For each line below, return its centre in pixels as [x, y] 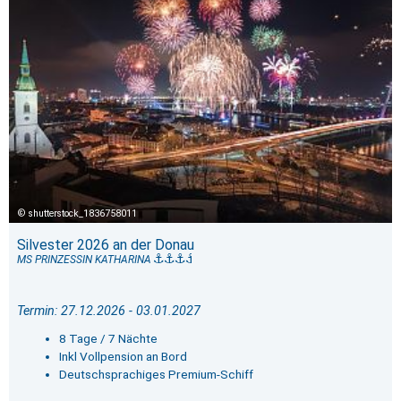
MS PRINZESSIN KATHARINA [85, 260]
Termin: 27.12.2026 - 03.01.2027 [108, 311]
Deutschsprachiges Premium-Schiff [156, 375]
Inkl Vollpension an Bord [123, 357]
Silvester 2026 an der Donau [105, 245]
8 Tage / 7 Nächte [108, 339]
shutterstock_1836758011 [83, 214]
